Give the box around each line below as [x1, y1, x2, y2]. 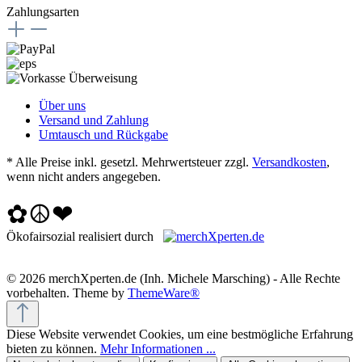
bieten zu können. [6, 341, 100, 356]
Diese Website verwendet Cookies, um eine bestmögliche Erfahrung [6, 326, 353, 341]
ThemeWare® [128, 285, 200, 300]
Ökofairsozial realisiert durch [6, 229, 157, 243]
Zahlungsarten [6, 4, 79, 19]
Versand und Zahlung [39, 112, 149, 127]
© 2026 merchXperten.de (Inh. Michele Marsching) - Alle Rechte [6, 271, 340, 285]
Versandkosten [252, 154, 326, 169]
